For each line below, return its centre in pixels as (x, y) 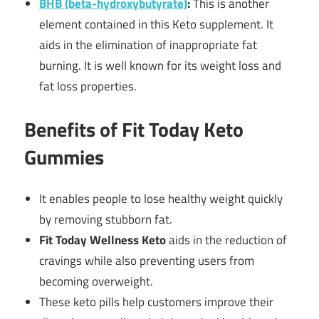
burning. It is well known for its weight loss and (161, 66)
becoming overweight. (96, 282)
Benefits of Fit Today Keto (134, 129)
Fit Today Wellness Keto (104, 240)
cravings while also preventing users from (147, 261)
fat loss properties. (88, 87)
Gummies (66, 157)
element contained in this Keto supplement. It (157, 25)
